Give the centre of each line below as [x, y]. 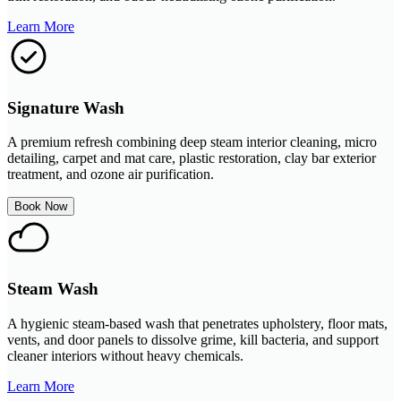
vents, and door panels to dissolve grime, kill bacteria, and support [193, 339]
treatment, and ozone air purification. [111, 175]
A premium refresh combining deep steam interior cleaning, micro [192, 142]
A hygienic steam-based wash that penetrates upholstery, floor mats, [197, 323]
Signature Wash [66, 107]
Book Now [41, 207]
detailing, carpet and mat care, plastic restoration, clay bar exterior [192, 158]
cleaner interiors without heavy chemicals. [125, 355]
